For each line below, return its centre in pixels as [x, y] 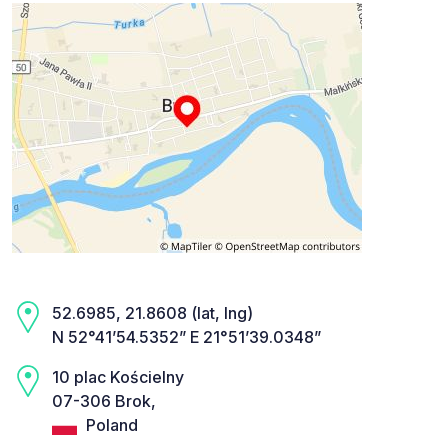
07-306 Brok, [104, 401]
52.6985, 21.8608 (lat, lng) [152, 313]
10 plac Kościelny [118, 377]
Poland [110, 425]
